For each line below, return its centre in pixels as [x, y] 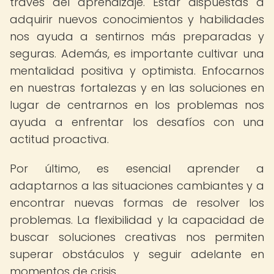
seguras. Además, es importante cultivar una [137, 54]
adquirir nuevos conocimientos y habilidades [137, 19]
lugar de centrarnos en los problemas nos [137, 105]
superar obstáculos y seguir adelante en [137, 254]
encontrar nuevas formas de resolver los [137, 203]
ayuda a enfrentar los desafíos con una [137, 122]
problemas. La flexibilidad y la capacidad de [137, 220]
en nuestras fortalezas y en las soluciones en [137, 88]
